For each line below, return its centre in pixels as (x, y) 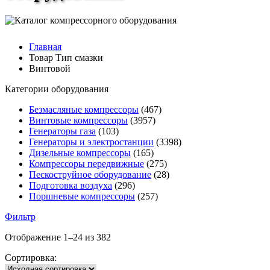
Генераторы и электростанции (91, 142)
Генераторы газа (62, 131)
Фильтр (20, 217)
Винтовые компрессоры (78, 121)
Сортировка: (31, 258)
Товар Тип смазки (66, 58)
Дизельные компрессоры (80, 153)
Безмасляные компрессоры (84, 110)
